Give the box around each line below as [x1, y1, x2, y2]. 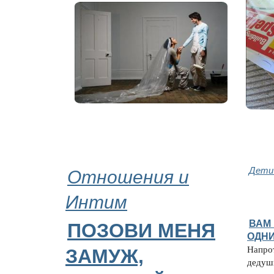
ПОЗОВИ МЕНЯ [67, 219, 215, 242]
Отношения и [67, 163, 189, 188]
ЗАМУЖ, [65, 245, 144, 267]
